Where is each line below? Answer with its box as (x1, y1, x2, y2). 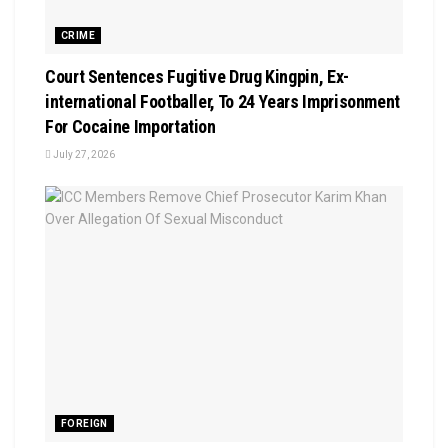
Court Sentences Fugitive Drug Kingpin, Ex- (45, 65, 349, 87)
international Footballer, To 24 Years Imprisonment (45, 90, 401, 112)
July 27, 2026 (51, 148, 115, 160)
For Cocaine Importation (45, 115, 216, 137)
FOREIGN (61, 417, 108, 429)
